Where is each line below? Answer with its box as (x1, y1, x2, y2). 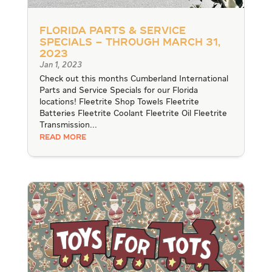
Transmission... (39, 120, 97, 129)
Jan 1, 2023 (39, 61, 82, 69)
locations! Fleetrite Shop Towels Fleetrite (39, 97, 199, 106)
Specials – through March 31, (39, 38, 220, 48)
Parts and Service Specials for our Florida (39, 86, 198, 95)
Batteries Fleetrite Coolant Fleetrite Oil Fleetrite (39, 109, 227, 118)
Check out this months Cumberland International (39, 74, 228, 83)
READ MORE (39, 134, 86, 141)
